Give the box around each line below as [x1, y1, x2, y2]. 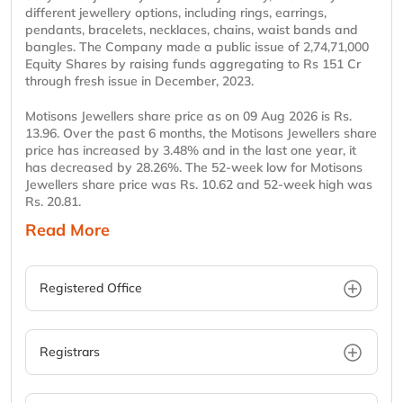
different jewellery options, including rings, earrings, [25, 4, 327, 22]
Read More [25, 219, 110, 241]
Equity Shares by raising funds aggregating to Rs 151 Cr [25, 56, 361, 73]
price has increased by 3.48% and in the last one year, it [25, 142, 356, 159]
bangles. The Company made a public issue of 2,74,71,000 [25, 39, 369, 56]
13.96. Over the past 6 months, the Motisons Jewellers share [25, 125, 377, 142]
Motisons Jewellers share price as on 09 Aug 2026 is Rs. [25, 108, 352, 125]
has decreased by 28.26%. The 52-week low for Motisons [25, 159, 363, 176]
